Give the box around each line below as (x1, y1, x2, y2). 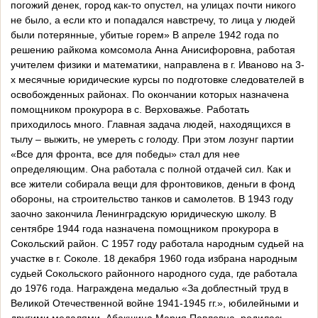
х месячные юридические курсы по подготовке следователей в (11, 74, 304, 86)
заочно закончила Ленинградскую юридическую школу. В (11, 208, 276, 220)
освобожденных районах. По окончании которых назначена (11, 89, 289, 101)
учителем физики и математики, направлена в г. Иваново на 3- (11, 59, 305, 71)
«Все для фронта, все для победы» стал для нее (11, 148, 240, 160)
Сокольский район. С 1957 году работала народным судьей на (11, 238, 304, 250)
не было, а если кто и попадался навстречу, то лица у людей (11, 14, 295, 26)
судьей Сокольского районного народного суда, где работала (11, 268, 297, 280)
